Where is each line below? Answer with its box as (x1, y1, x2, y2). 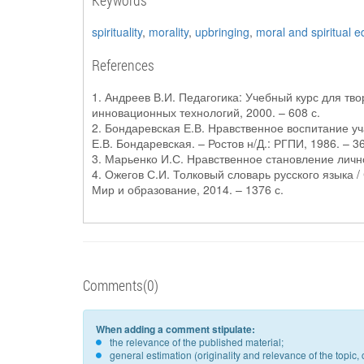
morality (149, 24, 188, 40)
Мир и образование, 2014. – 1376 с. (92, 181, 284, 197)
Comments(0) (83, 275, 158, 295)
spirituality (92, 24, 142, 40)
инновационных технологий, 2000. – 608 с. (92, 104, 320, 120)
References (92, 55, 154, 75)
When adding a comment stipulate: (96, 322, 255, 336)
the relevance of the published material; (110, 335, 284, 349)
